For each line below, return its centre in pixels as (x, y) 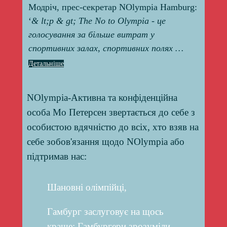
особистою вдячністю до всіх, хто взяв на (112, 127)
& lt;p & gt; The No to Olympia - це (98, 21)
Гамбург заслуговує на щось (105, 212)
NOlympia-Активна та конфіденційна (102, 98)
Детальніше (46, 64)
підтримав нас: (56, 157)
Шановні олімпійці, (87, 187)
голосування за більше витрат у (91, 35)
